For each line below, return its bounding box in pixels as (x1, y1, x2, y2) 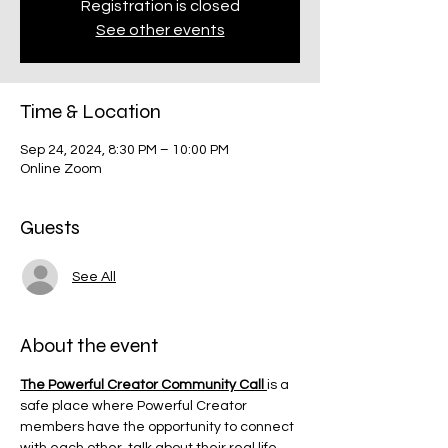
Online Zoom (20, 162, 102, 176)
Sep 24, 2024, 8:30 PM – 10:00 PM (20, 143, 229, 157)
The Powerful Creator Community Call (20, 378, 267, 392)
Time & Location (20, 99, 161, 124)
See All (72, 269, 116, 284)
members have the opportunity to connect (20, 420, 297, 434)
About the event (20, 333, 158, 358)
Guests (20, 215, 80, 240)
